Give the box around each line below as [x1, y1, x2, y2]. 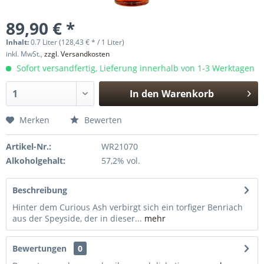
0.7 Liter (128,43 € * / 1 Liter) [31, 37, 124, 47]
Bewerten [82, 114, 122, 126]
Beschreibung [12, 184, 67, 196]
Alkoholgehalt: [6, 155, 65, 166]
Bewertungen [12, 243, 67, 254]
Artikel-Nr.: [6, 141, 51, 152]
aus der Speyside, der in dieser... [12, 213, 142, 224]
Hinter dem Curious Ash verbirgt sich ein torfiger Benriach [12, 202, 243, 213]
